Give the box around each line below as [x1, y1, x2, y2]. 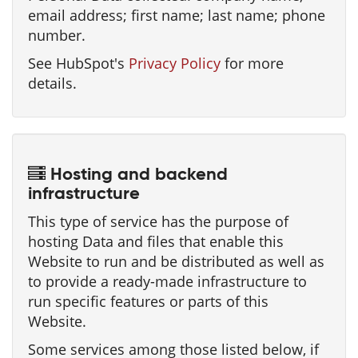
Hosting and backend [46, 166, 228, 184]
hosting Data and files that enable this [28, 232, 284, 251]
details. [28, 74, 77, 93]
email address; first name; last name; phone [28, 6, 325, 25]
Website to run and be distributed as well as [28, 252, 324, 271]
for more [221, 54, 284, 73]
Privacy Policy [129, 54, 221, 73]
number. [28, 26, 86, 45]
